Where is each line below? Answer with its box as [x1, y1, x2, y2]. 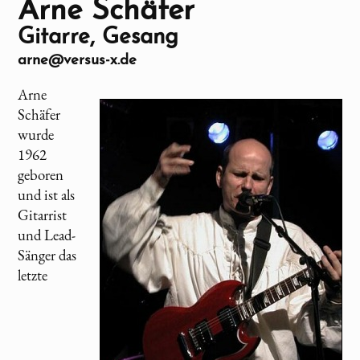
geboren [18, 164, 64, 185]
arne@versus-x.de [18, 52, 137, 68]
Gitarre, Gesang [18, 26, 179, 49]
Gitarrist [18, 204, 67, 225]
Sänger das [18, 244, 77, 265]
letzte [18, 264, 48, 285]
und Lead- [18, 224, 76, 245]
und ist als [18, 184, 76, 205]
